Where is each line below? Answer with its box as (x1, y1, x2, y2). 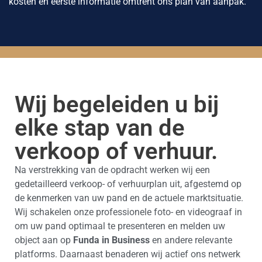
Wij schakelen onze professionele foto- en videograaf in (15, 206, 242, 218)
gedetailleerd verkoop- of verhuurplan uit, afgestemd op (15, 178, 242, 190)
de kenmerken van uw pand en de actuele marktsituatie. (15, 192, 243, 204)
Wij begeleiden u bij (15, 91, 219, 119)
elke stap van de (15, 114, 185, 142)
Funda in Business (73, 235, 150, 246)
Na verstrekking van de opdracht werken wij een (15, 164, 210, 176)
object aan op (15, 235, 73, 246)
